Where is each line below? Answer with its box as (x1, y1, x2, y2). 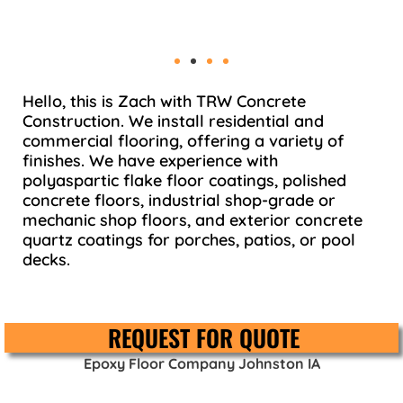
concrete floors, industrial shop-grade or (22, 189, 336, 210)
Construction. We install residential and (22, 110, 324, 131)
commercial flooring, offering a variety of (22, 130, 344, 151)
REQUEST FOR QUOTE (108, 319, 300, 355)
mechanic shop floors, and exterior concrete (22, 209, 363, 230)
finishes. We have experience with (22, 149, 278, 171)
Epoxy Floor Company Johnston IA (83, 354, 320, 372)
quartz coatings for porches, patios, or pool (22, 228, 355, 250)
